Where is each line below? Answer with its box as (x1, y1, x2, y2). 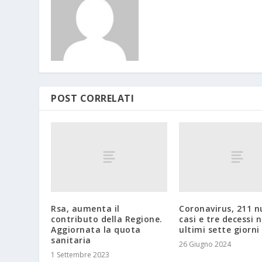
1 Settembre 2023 (51, 250, 110, 260)
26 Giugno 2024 (179, 239, 231, 250)
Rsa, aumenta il (51, 203, 120, 215)
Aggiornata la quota (51, 224, 141, 236)
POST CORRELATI (51, 92, 135, 105)
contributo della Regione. (51, 213, 163, 225)
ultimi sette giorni (179, 224, 260, 236)
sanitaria (51, 235, 91, 246)
